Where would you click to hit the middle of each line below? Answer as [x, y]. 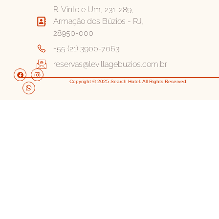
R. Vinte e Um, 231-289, [93, 10]
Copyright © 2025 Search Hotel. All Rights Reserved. [128, 82]
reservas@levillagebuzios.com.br [110, 65]
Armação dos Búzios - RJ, [99, 22]
